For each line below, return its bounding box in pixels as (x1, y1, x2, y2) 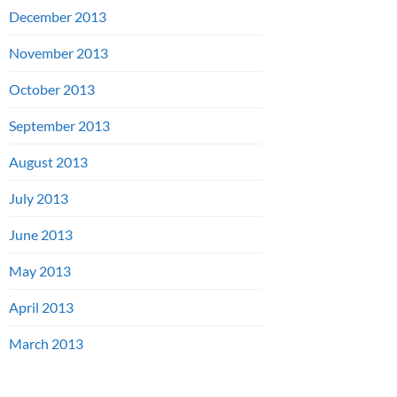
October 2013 (9, 81, 95, 98)
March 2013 (9, 335, 83, 353)
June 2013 (9, 226, 73, 244)
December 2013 (9, 8, 106, 26)
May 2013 (9, 262, 71, 280)
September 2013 (9, 117, 110, 135)
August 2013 (9, 153, 88, 171)
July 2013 (9, 190, 68, 207)
